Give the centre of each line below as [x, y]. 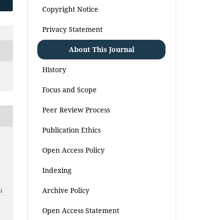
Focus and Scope [70, 89]
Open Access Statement [81, 210]
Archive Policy [66, 190]
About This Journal [101, 49]
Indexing [57, 170]
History [55, 69]
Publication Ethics [72, 130]
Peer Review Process [76, 110]
